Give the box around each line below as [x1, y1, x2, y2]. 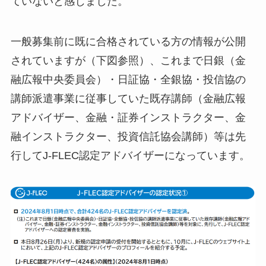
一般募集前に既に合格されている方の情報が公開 [10, 35, 246, 47]
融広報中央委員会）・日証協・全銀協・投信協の [10, 73, 246, 85]
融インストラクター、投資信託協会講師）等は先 [10, 130, 246, 142]
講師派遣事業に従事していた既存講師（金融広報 [10, 92, 246, 104]
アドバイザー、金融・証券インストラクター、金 [10, 111, 246, 123]
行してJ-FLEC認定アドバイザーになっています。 [10, 149, 250, 161]
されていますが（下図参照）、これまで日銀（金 [10, 54, 246, 66]
